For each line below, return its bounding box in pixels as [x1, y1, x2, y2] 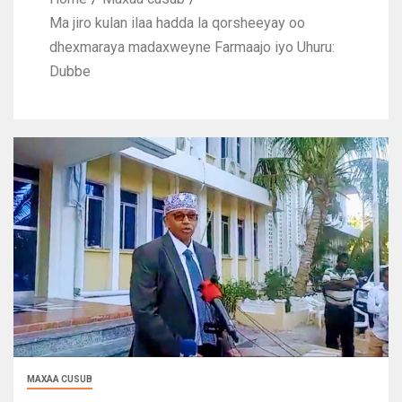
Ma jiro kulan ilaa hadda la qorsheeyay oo [49, 14, 305, 32]
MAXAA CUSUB [27, 373, 92, 384]
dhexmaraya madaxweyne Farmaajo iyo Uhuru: [49, 39, 335, 57]
